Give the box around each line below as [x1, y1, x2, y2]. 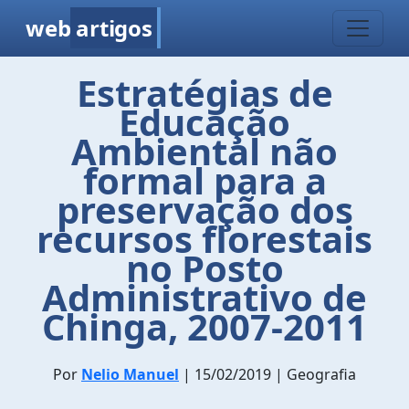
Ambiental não [71, 126, 338, 176]
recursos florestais [37, 214, 372, 264]
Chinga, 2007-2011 [42, 301, 367, 351]
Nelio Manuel [81, 364, 179, 384]
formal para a [82, 155, 327, 205]
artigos [76, 13, 152, 43]
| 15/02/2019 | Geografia [179, 364, 356, 384]
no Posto [125, 243, 284, 293]
